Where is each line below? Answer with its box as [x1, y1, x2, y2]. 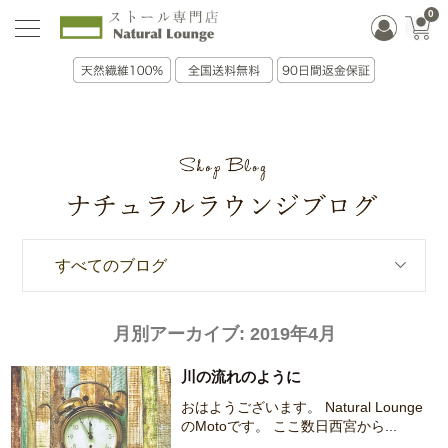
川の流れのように [181, 368, 302, 386]
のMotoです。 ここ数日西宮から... [181, 417, 398, 434]
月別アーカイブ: [112, 324, 250, 345]
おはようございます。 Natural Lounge [181, 398, 424, 415]
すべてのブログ [54, 257, 167, 275]
